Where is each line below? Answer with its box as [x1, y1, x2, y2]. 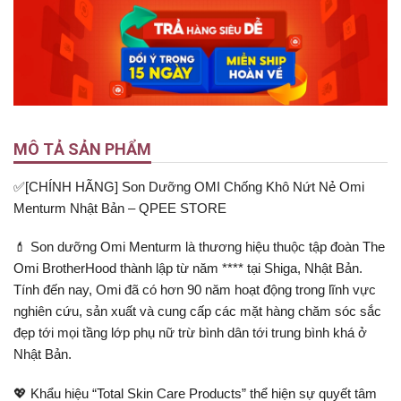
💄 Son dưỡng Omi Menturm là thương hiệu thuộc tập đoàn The [13, 239, 385, 255]
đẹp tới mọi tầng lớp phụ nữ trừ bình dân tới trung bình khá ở [13, 325, 367, 341]
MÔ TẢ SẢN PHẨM [13, 139, 151, 158]
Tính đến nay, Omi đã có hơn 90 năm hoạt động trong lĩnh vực [13, 282, 376, 298]
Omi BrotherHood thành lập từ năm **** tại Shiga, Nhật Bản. [13, 260, 363, 277]
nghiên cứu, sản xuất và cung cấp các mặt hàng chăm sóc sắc [13, 303, 381, 320]
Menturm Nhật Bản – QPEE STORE [13, 200, 226, 216]
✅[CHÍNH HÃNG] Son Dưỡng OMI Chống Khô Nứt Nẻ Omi [13, 178, 364, 194]
